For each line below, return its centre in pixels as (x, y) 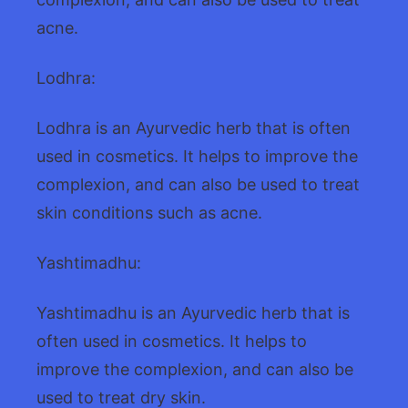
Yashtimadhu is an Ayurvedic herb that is (193, 312)
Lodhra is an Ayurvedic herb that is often (194, 128)
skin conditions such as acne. (149, 213)
